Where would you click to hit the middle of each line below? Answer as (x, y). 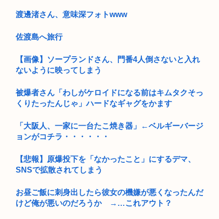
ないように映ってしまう (59, 70)
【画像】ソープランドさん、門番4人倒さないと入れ (108, 59)
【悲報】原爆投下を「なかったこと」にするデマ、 (106, 159)
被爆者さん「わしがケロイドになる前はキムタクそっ (109, 92)
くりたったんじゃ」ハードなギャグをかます (94, 103)
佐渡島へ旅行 (39, 37)
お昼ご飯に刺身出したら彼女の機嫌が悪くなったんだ (109, 192)
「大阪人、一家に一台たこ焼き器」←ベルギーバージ (109, 126)
